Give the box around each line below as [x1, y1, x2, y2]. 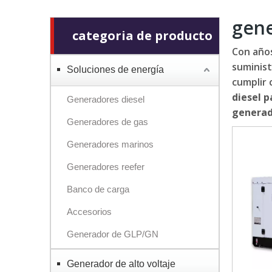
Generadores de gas [67, 117, 148, 127]
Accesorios [67, 206, 112, 217]
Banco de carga [67, 184, 129, 194]
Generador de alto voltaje [67, 259, 175, 269]
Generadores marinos [67, 139, 154, 149]
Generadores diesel [67, 94, 144, 104]
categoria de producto [72, 27, 212, 44]
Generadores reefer [67, 161, 144, 172]
